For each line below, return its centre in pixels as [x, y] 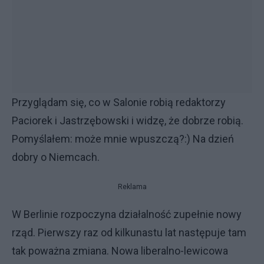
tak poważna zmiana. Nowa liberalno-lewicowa [120, 251]
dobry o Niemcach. [56, 157]
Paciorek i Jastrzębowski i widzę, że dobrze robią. [128, 121]
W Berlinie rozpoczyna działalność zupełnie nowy [127, 214]
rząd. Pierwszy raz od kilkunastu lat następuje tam [129, 232]
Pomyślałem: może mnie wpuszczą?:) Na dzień [123, 139]
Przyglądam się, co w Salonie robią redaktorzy [119, 102]
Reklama [132, 187]
